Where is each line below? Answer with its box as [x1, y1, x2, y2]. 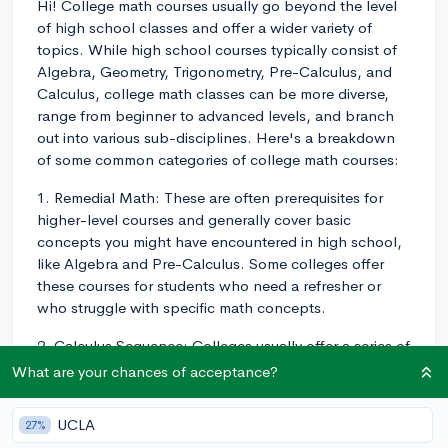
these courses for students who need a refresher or [37, 275, 381, 295]
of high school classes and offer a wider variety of [37, 17, 372, 37]
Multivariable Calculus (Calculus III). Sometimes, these [37, 401, 405, 421]
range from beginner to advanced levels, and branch [37, 105, 394, 125]
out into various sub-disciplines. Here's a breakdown [37, 127, 395, 147]
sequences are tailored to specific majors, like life [37, 423, 367, 443]
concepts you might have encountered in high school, [37, 231, 402, 251]
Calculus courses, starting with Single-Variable [37, 357, 352, 377]
